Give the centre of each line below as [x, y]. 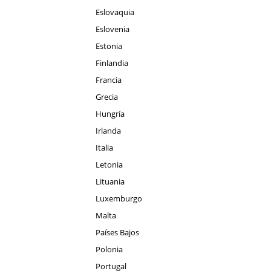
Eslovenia [113, 29]
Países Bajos [117, 232]
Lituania [110, 181]
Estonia [109, 46]
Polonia [109, 249]
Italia [104, 148]
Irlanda [108, 131]
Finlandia [112, 63]
